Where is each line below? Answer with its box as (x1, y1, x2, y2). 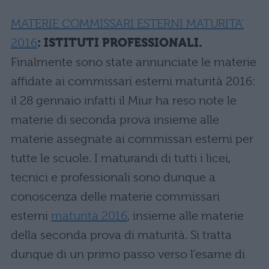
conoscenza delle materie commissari (11, 190, 220, 204)
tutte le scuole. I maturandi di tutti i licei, (11, 151, 231, 165)
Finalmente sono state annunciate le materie (11, 55, 256, 69)
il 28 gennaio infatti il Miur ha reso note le (11, 94, 237, 107)
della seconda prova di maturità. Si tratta (11, 228, 232, 242)
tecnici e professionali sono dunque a (11, 171, 216, 184)
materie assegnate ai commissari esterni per (11, 132, 253, 146)
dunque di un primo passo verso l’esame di (11, 247, 245, 261)
